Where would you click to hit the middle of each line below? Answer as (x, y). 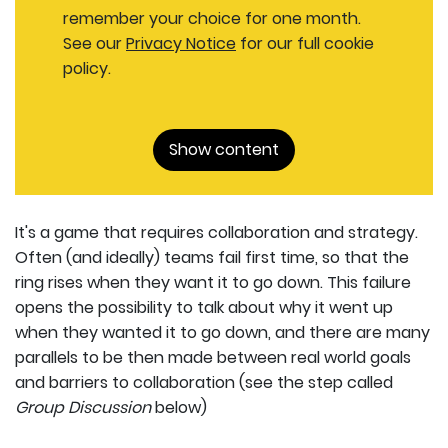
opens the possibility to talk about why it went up (204, 307)
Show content (224, 149)
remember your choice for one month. (212, 18)
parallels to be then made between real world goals (213, 357)
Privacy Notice (181, 43)
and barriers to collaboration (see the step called (204, 382)
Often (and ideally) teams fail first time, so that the (212, 257)
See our (94, 43)
